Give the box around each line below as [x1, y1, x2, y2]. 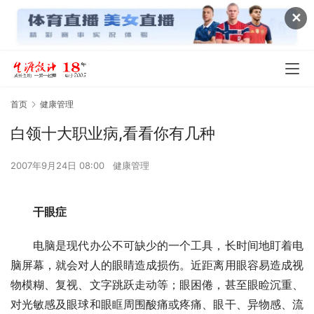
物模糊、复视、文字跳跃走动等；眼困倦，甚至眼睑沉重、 [11, 277, 303, 292]
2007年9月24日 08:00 [11, 159, 107, 171]
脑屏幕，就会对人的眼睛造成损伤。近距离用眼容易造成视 [11, 257, 303, 272]
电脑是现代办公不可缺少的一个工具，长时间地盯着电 [11, 238, 303, 252]
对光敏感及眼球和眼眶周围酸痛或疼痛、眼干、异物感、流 [11, 296, 303, 311]
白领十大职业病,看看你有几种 [11, 123, 215, 142]
